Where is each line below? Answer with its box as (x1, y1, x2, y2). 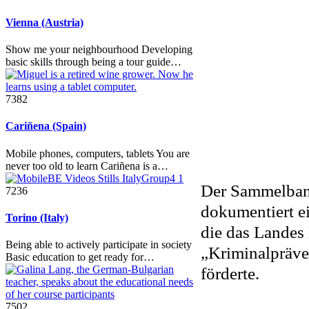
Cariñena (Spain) (6, 120, 86, 132)
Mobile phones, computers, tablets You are (6, 147, 190, 159)
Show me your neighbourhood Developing (6, 43, 192, 56)
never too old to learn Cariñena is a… (6, 159, 168, 172)
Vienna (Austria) (6, 16, 83, 28)
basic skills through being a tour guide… (6, 56, 181, 68)
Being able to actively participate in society (6, 239, 192, 251)
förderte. (201, 263, 259, 283)
